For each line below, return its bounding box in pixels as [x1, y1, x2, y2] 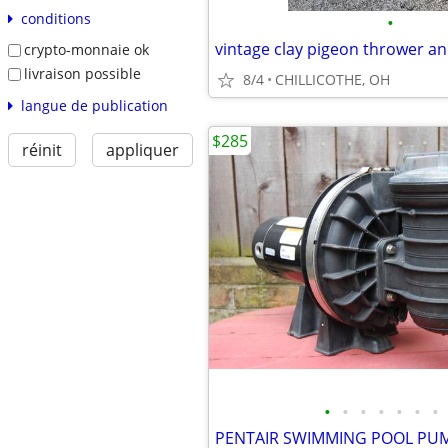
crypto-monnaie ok [23, 40, 149, 60]
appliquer [105, 138, 179, 161]
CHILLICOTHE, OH [275, 70, 390, 89]
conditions [20, 9, 91, 29]
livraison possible [23, 63, 141, 83]
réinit [21, 138, 62, 161]
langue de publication [20, 95, 168, 115]
